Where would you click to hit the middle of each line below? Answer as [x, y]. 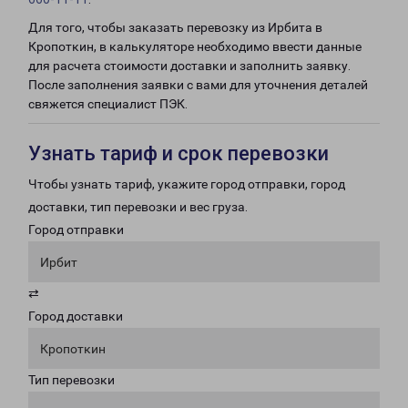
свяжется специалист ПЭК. [108, 104]
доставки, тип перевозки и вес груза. [138, 207]
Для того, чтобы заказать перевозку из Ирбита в [175, 27]
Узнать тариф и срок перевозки [178, 153]
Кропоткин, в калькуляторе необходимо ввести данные [195, 46]
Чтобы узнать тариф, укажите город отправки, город [187, 184]
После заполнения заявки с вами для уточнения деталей [198, 85]
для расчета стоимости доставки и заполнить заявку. [189, 66]
